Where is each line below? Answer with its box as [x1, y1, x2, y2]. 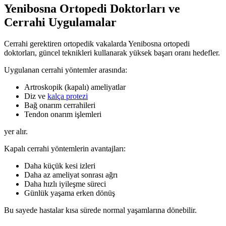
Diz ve [24, 92, 47, 101]
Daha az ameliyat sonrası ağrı [24, 171, 118, 180]
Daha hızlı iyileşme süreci [24, 180, 106, 189]
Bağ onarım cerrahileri [24, 101, 95, 110]
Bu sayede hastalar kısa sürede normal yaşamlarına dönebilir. [4, 206, 197, 215]
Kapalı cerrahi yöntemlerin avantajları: [4, 144, 126, 153]
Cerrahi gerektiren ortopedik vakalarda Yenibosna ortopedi [4, 39, 190, 48]
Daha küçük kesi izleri [24, 161, 95, 171]
